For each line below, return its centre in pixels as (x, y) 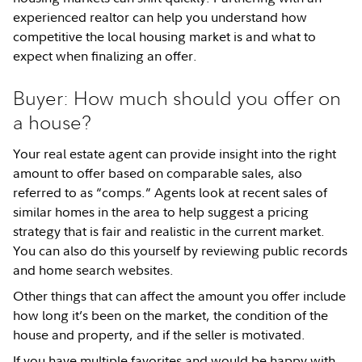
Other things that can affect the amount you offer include (180, 296)
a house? (53, 122)
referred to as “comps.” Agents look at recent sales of (170, 192)
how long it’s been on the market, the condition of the (171, 315)
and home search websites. (94, 270)
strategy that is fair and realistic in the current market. (169, 231)
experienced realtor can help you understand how (160, 17)
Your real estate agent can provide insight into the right (175, 154)
